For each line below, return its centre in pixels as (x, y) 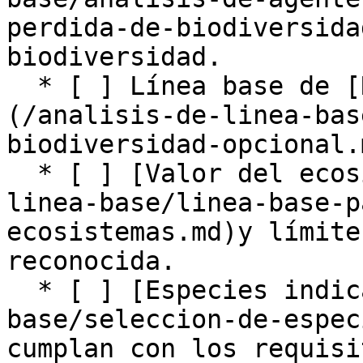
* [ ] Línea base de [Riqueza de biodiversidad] (22, 86)
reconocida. (91, 261)
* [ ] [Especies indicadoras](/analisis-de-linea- (22, 290)
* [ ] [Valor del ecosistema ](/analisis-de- (22, 173)
